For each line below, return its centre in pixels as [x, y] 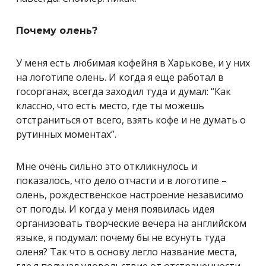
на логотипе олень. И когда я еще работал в [120, 77]
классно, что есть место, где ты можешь [110, 105]
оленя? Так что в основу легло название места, [126, 251]
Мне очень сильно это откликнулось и [107, 166]
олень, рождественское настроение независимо [130, 194]
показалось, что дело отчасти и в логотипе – [121, 180]
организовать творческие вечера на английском [131, 223]
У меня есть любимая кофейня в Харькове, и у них [133, 63]
